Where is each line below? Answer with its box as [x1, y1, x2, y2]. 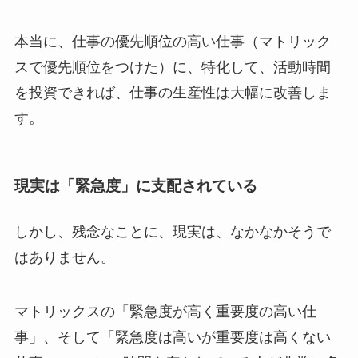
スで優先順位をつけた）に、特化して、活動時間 [14, 58, 331, 75]
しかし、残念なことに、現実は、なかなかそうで [14, 224, 331, 241]
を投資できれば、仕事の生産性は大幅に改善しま [14, 84, 331, 101]
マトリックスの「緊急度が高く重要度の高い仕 [14, 304, 316, 320]
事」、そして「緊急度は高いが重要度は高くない [14, 329, 331, 346]
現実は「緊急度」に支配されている [14, 177, 257, 195]
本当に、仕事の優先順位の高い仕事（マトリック [14, 33, 331, 50]
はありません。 [14, 249, 115, 266]
